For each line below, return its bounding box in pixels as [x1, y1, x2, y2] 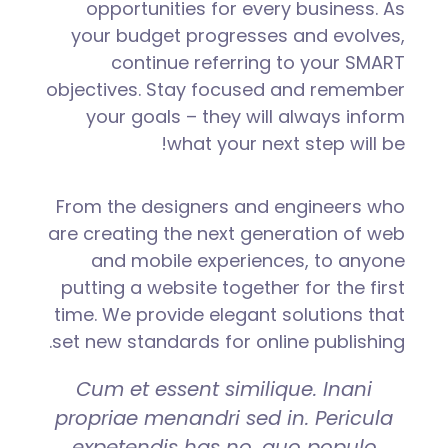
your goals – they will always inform [86, 104, 406, 130]
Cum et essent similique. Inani [76, 375, 372, 404]
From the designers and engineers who [56, 194, 406, 220]
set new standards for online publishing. [52, 329, 406, 355]
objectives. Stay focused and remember [46, 77, 406, 103]
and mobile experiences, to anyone [91, 248, 406, 274]
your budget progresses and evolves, [71, 23, 406, 49]
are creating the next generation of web [48, 221, 406, 247]
